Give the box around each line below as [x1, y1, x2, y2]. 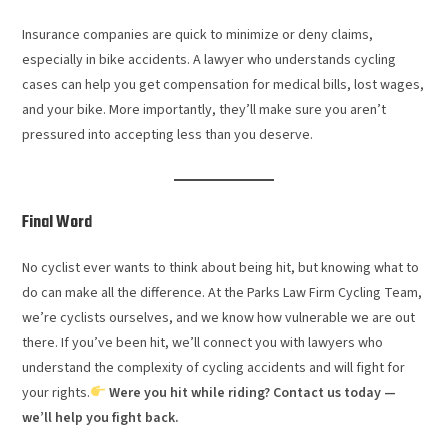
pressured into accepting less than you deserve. [22, 124, 314, 145]
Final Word [22, 209, 93, 236]
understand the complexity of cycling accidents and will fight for [22, 357, 406, 378]
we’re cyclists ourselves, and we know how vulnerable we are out [22, 307, 416, 328]
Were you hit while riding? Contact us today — [109, 382, 397, 403]
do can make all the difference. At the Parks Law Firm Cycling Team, [22, 282, 423, 303]
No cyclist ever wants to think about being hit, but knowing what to [22, 257, 420, 278]
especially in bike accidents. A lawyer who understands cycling [22, 49, 397, 70]
